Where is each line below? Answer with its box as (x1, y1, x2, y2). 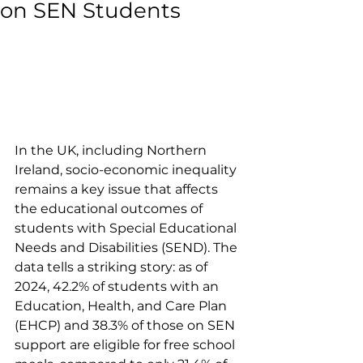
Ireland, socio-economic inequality (15, 161, 240, 177)
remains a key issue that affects (15, 181, 221, 197)
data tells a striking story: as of (15, 258, 211, 275)
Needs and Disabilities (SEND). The (15, 239, 241, 255)
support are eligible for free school (15, 336, 238, 352)
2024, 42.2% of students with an (15, 278, 222, 294)
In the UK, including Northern (15, 142, 210, 158)
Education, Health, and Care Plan (15, 297, 230, 314)
